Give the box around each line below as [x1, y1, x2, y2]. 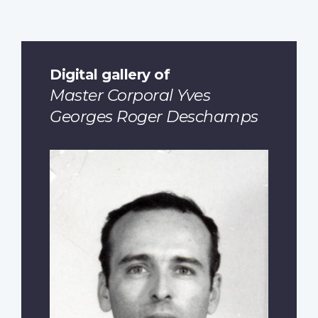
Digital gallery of [50, 65, 170, 84]
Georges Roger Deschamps [50, 107, 258, 127]
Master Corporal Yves [50, 86, 210, 106]
